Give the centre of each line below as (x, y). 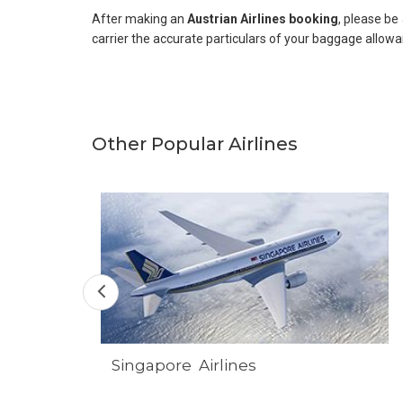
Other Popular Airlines (195, 144)
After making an (140, 19)
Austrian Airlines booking (263, 19)
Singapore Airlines (186, 366)
